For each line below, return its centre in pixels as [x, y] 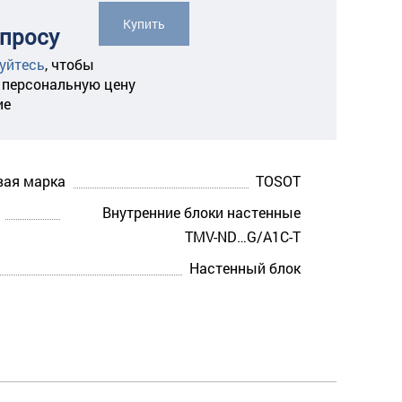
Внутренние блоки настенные [201, 213]
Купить [144, 24]
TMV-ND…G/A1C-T [243, 237]
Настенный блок [245, 268]
